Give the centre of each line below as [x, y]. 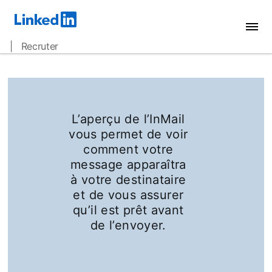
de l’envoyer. [128, 225]
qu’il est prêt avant [128, 210]
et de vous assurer [128, 195]
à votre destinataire [128, 180]
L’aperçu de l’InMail [128, 119]
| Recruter [34, 46]
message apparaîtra [128, 165]
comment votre [128, 149]
